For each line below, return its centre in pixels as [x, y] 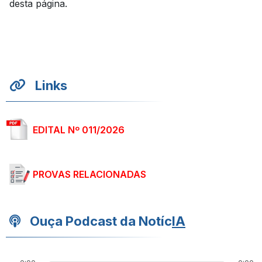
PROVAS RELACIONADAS [89, 174]
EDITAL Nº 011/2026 [79, 130]
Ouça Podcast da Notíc [101, 221]
